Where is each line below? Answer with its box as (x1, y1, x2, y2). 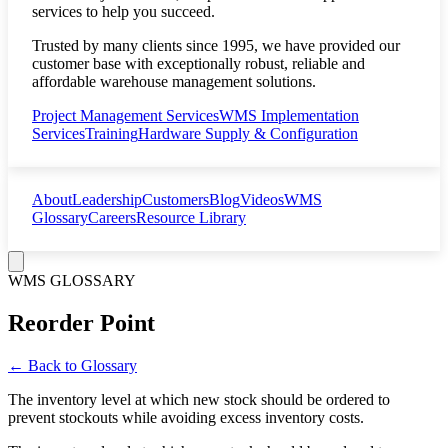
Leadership (72, 191, 142, 208)
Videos (240, 191, 284, 208)
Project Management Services (32, 107, 219, 124)
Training (85, 125, 138, 142)
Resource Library (136, 209, 246, 226)
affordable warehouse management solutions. (32, 73, 316, 90)
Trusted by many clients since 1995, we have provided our (32, 37, 400, 54)
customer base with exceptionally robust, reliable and (32, 55, 365, 72)
